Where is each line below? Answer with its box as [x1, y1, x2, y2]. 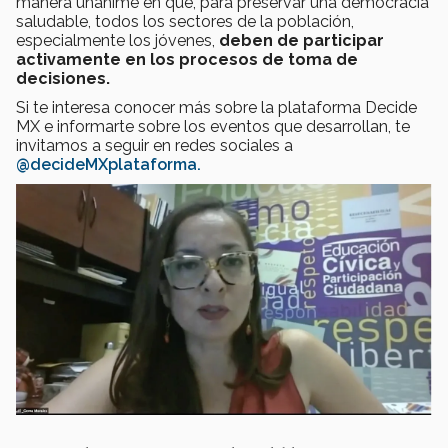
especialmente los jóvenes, [16, 31, 219, 51]
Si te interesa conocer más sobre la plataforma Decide [16, 98, 417, 118]
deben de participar [219, 31, 384, 51]
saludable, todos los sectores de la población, [16, 12, 354, 32]
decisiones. [16, 69, 110, 89]
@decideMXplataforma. [16, 155, 201, 175]
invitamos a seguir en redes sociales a [16, 136, 293, 156]
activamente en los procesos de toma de [16, 50, 358, 70]
